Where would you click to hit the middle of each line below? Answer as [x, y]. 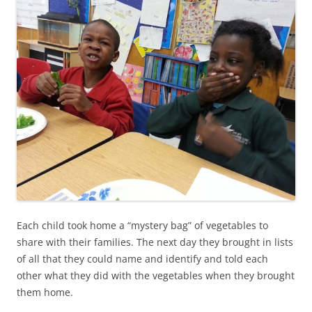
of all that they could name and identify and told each [142, 258]
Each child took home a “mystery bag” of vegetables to [142, 225]
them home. [45, 292]
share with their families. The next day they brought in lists [155, 242]
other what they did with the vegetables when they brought [156, 275]
